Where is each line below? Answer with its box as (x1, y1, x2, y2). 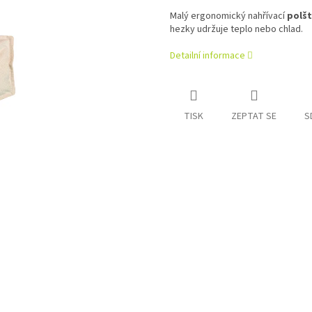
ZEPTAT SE (231, 109, 276, 124)
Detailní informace (170, 49, 245, 63)
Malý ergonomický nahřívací (170, 9, 285, 24)
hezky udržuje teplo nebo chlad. (170, 22, 303, 37)
